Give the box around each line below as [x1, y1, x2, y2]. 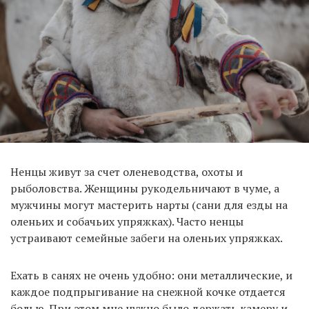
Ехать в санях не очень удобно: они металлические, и [10, 267, 292, 283]
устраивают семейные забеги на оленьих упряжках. [10, 230, 283, 246]
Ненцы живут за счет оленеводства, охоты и [10, 163, 243, 179]
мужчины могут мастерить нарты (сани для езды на [10, 197, 288, 212]
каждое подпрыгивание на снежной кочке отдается [10, 283, 286, 299]
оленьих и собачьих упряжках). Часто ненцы [10, 213, 243, 229]
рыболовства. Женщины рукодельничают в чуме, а [10, 180, 279, 196]
